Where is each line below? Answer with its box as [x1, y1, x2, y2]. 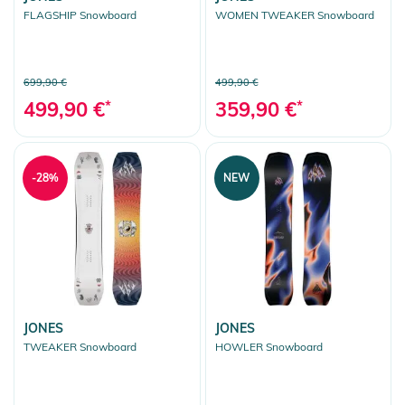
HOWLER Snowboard [214, 340, 323, 354]
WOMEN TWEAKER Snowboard [214, 8, 374, 23]
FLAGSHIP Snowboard [24, 8, 137, 23]
